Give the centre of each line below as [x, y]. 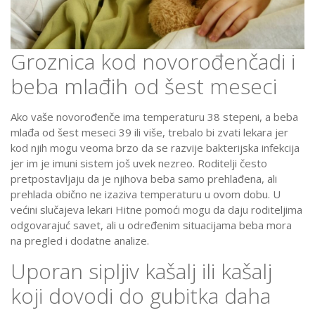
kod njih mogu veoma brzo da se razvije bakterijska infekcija [155, 148]
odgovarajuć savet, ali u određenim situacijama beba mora [151, 225]
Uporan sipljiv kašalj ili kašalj [141, 271]
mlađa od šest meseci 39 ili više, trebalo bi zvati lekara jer [149, 133]
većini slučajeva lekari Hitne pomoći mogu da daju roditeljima [156, 210]
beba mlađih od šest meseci [144, 86]
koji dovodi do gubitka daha [141, 296]
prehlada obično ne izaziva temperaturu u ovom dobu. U [146, 194]
